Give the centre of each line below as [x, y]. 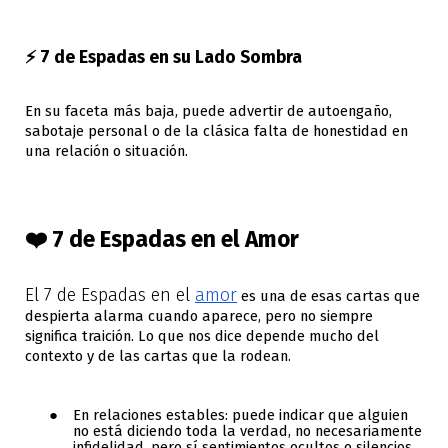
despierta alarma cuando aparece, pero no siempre [199, 316]
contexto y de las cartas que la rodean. [158, 356]
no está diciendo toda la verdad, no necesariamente [247, 431]
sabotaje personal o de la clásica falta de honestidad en [216, 130]
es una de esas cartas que [328, 296]
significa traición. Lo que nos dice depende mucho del [202, 336]
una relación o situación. [106, 150]
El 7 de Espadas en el [110, 295]
